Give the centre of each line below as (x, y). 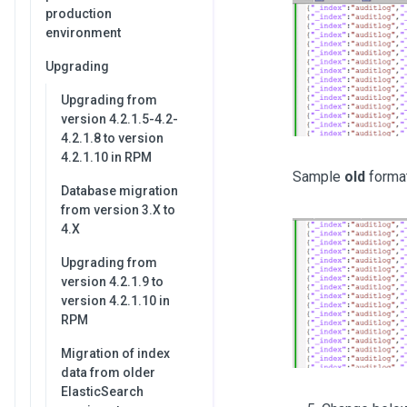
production (79, 14)
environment (83, 33)
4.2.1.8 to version (112, 138)
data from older (108, 372)
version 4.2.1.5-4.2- (119, 119)
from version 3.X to (118, 210)
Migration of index (115, 353)
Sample (318, 176)
